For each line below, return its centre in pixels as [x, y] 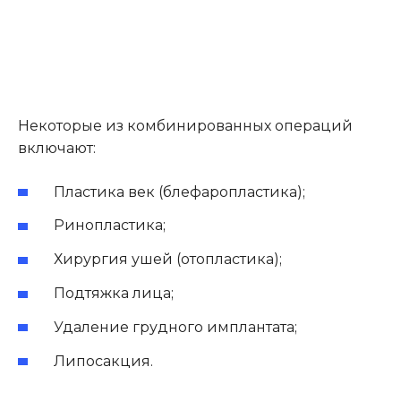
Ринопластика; [110, 226]
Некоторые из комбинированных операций [185, 125]
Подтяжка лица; [114, 293]
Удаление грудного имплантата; [175, 327]
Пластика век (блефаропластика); [179, 192]
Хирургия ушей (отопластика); [168, 260]
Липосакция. [103, 361]
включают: [57, 148]
